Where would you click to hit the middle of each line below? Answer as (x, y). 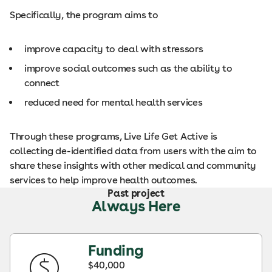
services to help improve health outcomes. (104, 180)
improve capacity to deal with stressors (114, 49)
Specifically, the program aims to (85, 15)
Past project (136, 193)
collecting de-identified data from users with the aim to (134, 151)
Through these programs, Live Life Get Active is (114, 136)
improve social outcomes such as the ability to (128, 68)
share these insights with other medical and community (133, 165)
